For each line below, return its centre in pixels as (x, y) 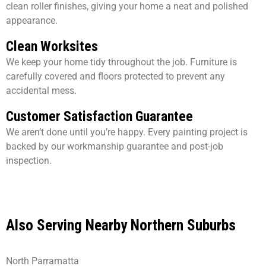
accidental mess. (41, 91)
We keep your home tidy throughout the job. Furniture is (121, 62)
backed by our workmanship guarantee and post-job (115, 147)
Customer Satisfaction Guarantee (99, 117)
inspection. (29, 161)
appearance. (32, 21)
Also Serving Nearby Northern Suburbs (121, 226)
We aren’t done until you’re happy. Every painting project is (127, 132)
